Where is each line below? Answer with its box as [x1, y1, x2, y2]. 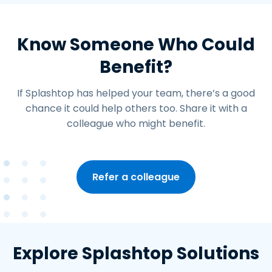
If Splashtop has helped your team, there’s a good [17, 86, 255, 101]
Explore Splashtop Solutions [13, 242, 259, 266]
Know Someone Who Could [17, 33, 255, 57]
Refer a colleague [92, 170, 180, 185]
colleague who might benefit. [67, 117, 205, 131]
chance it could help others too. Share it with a [25, 101, 247, 116]
